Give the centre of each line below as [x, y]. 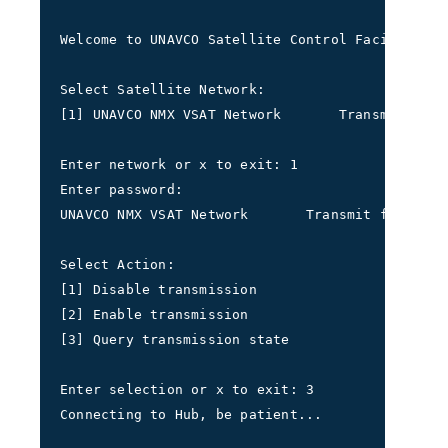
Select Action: [121, 264]
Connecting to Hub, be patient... [191, 414]
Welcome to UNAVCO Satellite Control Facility [240, 39]
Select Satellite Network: [162, 89]
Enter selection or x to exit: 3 [187, 389]
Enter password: [126, 189]
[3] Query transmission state [175, 339]
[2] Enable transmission [158, 314]
